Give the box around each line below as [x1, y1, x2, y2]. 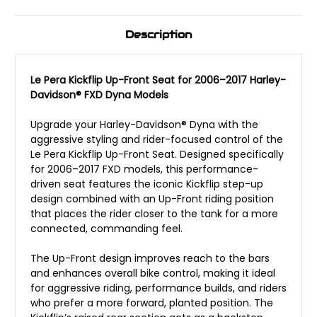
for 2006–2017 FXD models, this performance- [30, 162, 258, 177]
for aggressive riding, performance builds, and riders [30, 281, 287, 296]
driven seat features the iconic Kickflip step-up [30, 177, 263, 192]
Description [125, 28, 192, 42]
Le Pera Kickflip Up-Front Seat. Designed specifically [30, 147, 284, 162]
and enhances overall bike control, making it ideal [30, 266, 275, 281]
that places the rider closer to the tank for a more [30, 207, 278, 221]
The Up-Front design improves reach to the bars [30, 251, 270, 266]
